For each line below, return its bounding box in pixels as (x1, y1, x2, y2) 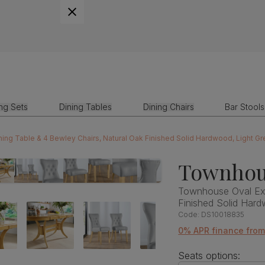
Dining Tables (59, 102, 112, 112)
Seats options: (178, 249, 241, 261)
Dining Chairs (143, 102, 194, 112)
